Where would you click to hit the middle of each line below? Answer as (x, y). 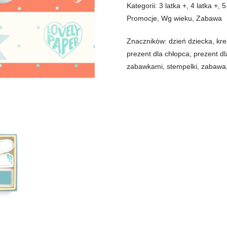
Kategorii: (143, 6)
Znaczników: (148, 41)
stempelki (182, 66)
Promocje (142, 18)
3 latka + (173, 6)
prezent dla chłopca (158, 54)
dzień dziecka (191, 41)
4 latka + (204, 6)
